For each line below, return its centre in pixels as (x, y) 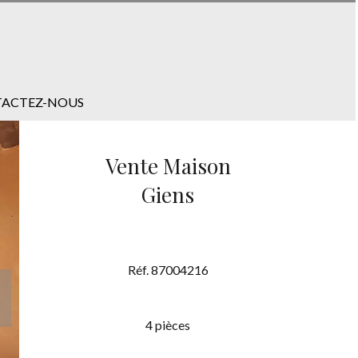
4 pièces (168, 324)
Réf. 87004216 (168, 270)
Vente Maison (168, 165)
